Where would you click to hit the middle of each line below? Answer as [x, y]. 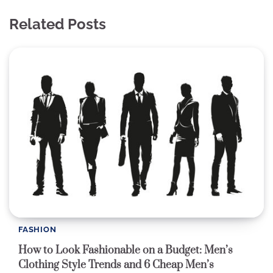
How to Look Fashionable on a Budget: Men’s [126, 250]
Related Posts [58, 24]
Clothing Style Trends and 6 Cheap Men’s [116, 265]
